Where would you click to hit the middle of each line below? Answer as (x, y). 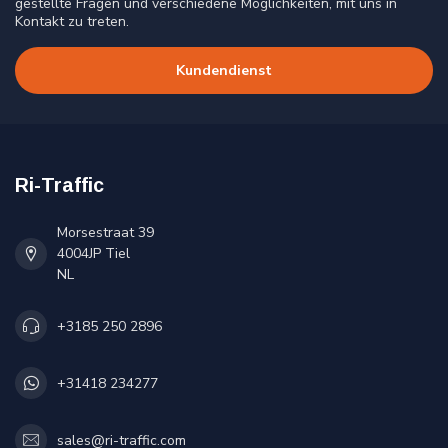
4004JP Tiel (93, 254)
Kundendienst (224, 71)
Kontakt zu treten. (72, 21)
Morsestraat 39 (105, 233)
